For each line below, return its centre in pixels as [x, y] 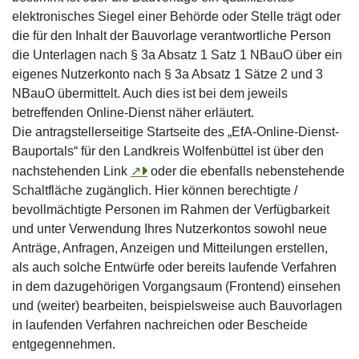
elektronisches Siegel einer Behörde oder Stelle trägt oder [176, 16]
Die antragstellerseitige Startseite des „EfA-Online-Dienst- [175, 132]
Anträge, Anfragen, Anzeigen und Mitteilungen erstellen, [170, 248]
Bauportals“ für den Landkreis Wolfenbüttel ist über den [168, 151]
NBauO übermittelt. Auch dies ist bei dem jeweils [150, 93]
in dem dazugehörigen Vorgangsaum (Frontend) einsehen [176, 286]
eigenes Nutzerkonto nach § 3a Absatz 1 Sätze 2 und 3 [167, 74]
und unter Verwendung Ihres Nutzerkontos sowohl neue [169, 229]
